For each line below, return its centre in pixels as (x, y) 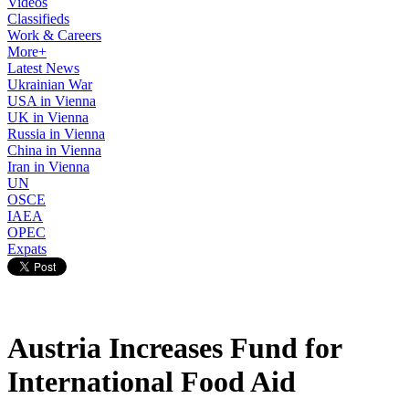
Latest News (43, 68)
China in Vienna (54, 150)
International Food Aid (152, 382)
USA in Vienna (52, 101)
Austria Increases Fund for (174, 348)
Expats (27, 249)
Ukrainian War (50, 84)
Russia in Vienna (56, 134)
